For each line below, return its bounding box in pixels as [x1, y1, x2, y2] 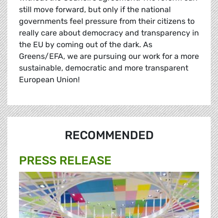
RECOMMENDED [64, 128, 154, 143]
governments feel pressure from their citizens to [19, 17, 195, 26]
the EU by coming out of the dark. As [19, 40, 152, 50]
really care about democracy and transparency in [19, 28, 199, 38]
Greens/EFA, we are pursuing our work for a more [19, 52, 199, 61]
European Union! [19, 75, 80, 85]
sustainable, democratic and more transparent [19, 63, 188, 73]
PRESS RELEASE [19, 154, 111, 168]
